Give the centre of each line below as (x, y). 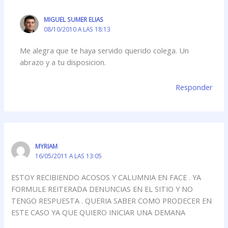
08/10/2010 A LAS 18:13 (77, 29)
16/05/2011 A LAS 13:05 (68, 155)
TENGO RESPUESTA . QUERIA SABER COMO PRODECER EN (112, 201)
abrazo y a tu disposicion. (63, 62)
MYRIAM (46, 146)
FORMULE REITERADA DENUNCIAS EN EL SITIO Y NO (102, 189)
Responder (194, 87)
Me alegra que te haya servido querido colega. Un (105, 51)
